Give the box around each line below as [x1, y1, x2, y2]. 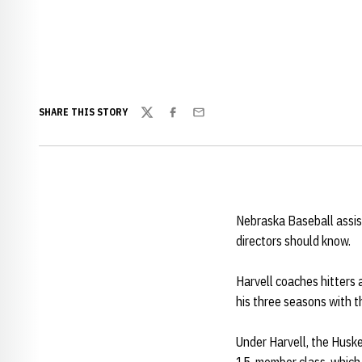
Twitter [140, 112, 179, 129]
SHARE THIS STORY [39, 106, 128, 118]
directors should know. [236, 233, 351, 249]
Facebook [166, 112, 216, 129]
